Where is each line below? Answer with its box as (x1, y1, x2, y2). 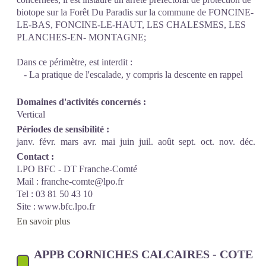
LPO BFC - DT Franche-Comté (17, 164, 140, 174)
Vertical (17, 109, 45, 119)
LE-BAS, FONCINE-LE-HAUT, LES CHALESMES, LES (17, 20, 246, 30)
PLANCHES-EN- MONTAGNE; (17, 32, 146, 42)
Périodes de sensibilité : (17, 124, 109, 134)
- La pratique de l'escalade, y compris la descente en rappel (17, 69, 245, 80)
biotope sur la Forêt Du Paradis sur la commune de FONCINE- (17, 7, 254, 17)
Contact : (17, 151, 54, 161)
